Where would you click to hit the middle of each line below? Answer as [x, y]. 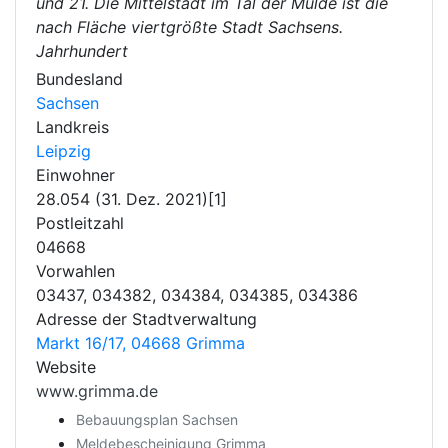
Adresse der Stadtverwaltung [146, 319]
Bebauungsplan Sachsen [157, 419]
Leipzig [63, 151]
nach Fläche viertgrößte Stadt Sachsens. [189, 27]
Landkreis [72, 127]
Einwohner [75, 175]
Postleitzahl [80, 223]
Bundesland [79, 79]
